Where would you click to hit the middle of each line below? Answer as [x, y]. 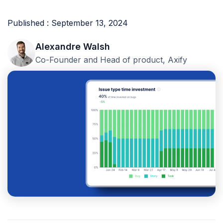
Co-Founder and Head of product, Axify [111, 60]
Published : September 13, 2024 [68, 23]
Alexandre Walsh [73, 47]
